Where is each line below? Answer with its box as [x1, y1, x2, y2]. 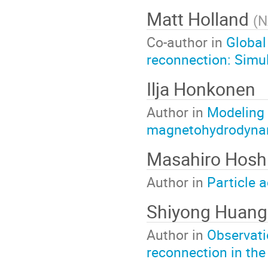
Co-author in [147, 32, 226, 52]
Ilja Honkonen [147, 76, 255, 101]
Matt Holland [147, 6, 253, 31]
